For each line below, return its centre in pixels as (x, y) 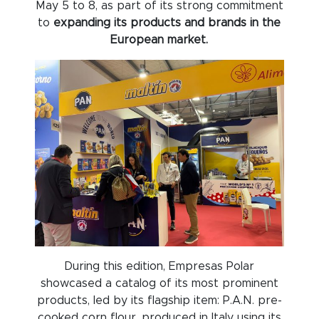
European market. (159, 40)
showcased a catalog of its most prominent (159, 284)
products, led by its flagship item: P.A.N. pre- (159, 301)
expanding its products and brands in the (166, 23)
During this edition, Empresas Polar (159, 267)
